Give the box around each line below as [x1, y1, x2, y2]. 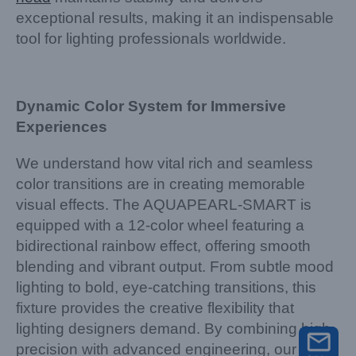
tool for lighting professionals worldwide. [16, 30, 286, 47]
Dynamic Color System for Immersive [16, 98, 286, 114]
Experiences [16, 118, 107, 135]
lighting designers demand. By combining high [16, 320, 331, 337]
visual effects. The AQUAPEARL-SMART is [16, 196, 311, 213]
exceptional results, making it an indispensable [16, 10, 334, 26]
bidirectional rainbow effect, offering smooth [16, 238, 311, 254]
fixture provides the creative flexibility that [16, 300, 294, 316]
